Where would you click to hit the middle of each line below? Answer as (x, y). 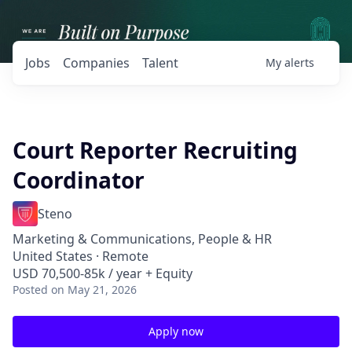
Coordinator (79, 180)
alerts (299, 62)
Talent (160, 63)
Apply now (176, 331)
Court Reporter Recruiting (155, 150)
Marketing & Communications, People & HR (142, 239)
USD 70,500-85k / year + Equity (103, 273)
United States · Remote (81, 256)
